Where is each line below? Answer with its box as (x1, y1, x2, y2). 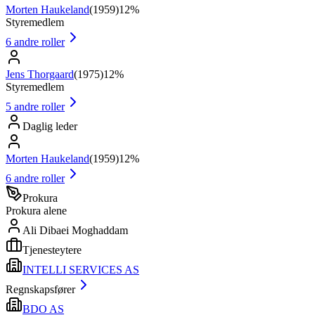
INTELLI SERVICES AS (22, 263, 139, 276)
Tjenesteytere (22, 243, 82, 256)
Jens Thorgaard (6, 67, 74, 80)
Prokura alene (6, 204, 67, 217)
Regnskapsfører (6, 283, 75, 295)
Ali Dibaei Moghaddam (22, 224, 128, 236)
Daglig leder (22, 120, 77, 132)
